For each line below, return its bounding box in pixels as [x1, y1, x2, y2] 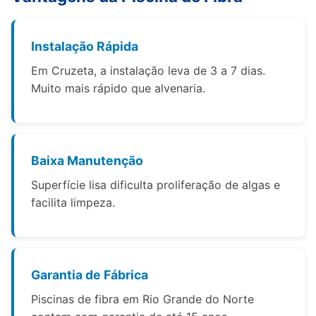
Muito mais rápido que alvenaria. [31, 81, 205, 95]
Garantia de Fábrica [31, 267, 148, 282]
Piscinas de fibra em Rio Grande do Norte [31, 292, 254, 306]
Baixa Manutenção [31, 153, 143, 168]
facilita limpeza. [31, 195, 115, 209]
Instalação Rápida [31, 39, 138, 54]
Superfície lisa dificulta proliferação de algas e [31, 178, 280, 192]
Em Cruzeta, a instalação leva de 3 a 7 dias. [31, 63, 265, 78]
